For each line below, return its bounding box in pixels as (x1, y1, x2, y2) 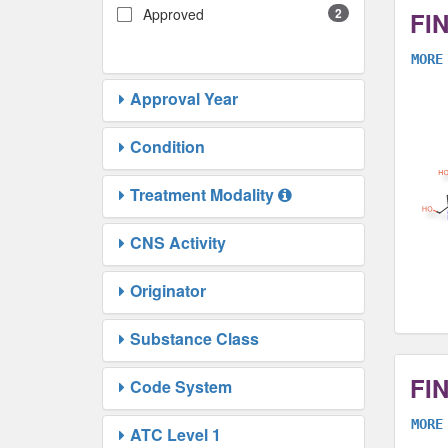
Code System (130, 375, 232, 399)
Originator (130, 279, 206, 303)
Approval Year (130, 87, 238, 111)
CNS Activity (130, 231, 226, 255)
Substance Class (130, 327, 259, 351)
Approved (143, 4, 204, 25)
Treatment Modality (130, 183, 274, 207)
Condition (130, 135, 205, 159)
